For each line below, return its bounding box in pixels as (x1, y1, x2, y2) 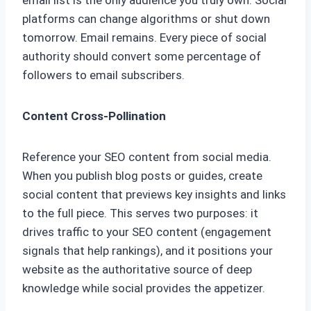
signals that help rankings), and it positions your (22, 244, 273, 258)
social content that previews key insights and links (22, 187, 286, 202)
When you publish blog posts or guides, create (22, 169, 262, 183)
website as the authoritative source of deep (22, 262, 252, 277)
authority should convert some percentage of (22, 49, 261, 64)
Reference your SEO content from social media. (22, 150, 271, 165)
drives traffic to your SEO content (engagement (22, 225, 271, 239)
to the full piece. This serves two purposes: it (22, 206, 258, 221)
